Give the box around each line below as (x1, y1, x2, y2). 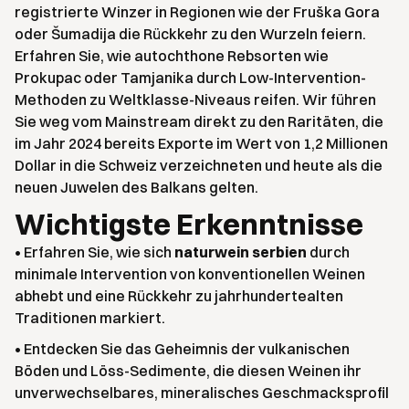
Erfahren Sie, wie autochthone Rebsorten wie (15, 47, 329, 65)
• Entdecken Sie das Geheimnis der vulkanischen (15, 340, 350, 358)
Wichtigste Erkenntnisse (15, 206, 363, 242)
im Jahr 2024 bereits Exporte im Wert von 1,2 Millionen (15, 134, 388, 152)
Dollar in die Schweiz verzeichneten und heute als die (15, 156, 383, 174)
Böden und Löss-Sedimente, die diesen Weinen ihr (15, 362, 362, 380)
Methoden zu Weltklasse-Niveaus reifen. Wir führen (15, 90, 376, 109)
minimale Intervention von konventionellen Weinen (15, 265, 365, 283)
